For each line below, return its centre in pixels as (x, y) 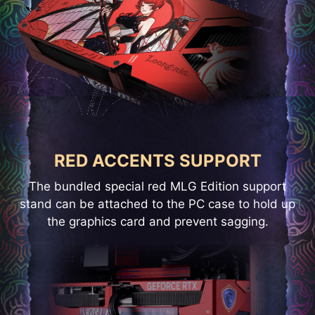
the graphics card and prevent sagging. (157, 222)
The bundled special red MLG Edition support (157, 187)
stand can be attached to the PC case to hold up (157, 204)
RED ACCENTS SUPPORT (157, 161)
